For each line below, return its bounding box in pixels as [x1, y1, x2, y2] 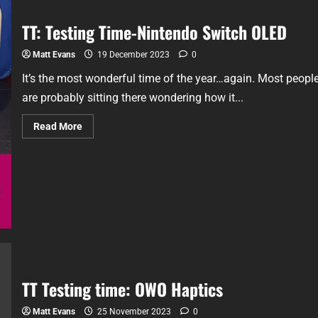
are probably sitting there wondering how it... [21, 91, 243, 105]
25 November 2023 [94, 306, 173, 317]
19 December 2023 [94, 50, 172, 60]
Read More [33, 121, 82, 133]
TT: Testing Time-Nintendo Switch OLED [21, 19, 287, 45]
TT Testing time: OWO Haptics [21, 275, 223, 302]
